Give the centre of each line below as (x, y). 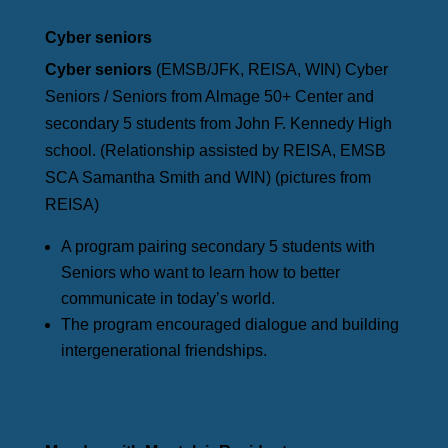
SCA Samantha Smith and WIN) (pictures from (207, 178)
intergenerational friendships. (163, 351)
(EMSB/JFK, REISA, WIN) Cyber (269, 70)
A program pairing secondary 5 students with (217, 247)
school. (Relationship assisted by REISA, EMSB (215, 151)
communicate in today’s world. (167, 299)
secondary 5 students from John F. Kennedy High (218, 124)
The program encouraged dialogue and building (229, 325)
